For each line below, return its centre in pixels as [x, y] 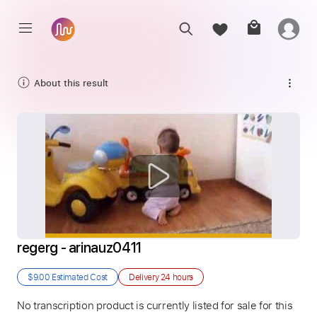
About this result [71, 82]
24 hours [177, 277]
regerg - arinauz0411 [79, 248]
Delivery [144, 277]
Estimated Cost [79, 277]
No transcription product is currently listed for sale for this [155, 305]
